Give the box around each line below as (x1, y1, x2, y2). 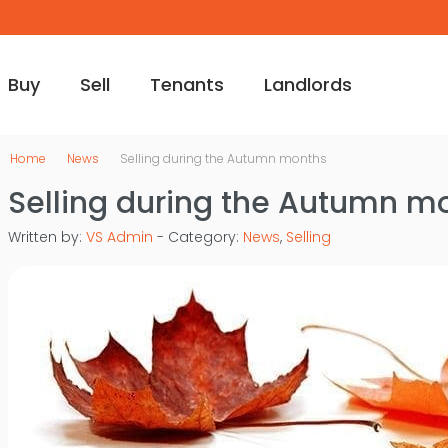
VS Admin (85, 227, 153, 247)
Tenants (149, 71, 224, 97)
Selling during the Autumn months (120, 150, 327, 167)
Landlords (263, 71, 352, 97)
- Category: (152, 227, 243, 247)
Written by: (7, 227, 86, 247)
